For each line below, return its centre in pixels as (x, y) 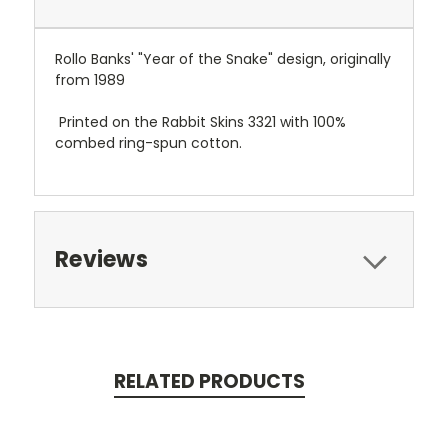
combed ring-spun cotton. (148, 142)
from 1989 (90, 79)
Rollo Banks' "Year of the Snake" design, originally (223, 58)
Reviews (101, 259)
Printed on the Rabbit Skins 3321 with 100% (202, 121)
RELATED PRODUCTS (209, 381)
